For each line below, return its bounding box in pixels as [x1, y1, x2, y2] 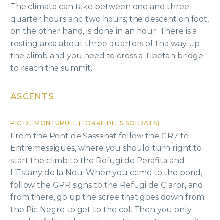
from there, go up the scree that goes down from [10, 192, 204, 202]
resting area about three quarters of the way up [10, 39, 200, 49]
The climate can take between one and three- [10, 2, 192, 12]
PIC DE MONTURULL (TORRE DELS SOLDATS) [10, 119, 160, 127]
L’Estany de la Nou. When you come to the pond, [10, 167, 202, 177]
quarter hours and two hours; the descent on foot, [10, 14, 209, 24]
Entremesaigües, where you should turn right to [10, 143, 202, 153]
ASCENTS [10, 91, 54, 102]
